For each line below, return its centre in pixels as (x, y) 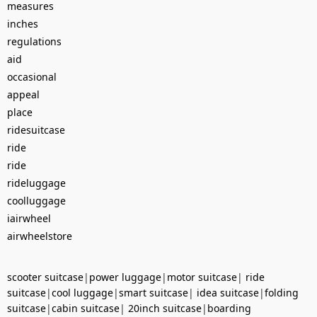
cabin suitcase (86, 308)
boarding (229, 308)
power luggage (125, 277)
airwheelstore (40, 236)
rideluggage (36, 183)
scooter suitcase (45, 277)
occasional (32, 76)
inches (23, 23)
